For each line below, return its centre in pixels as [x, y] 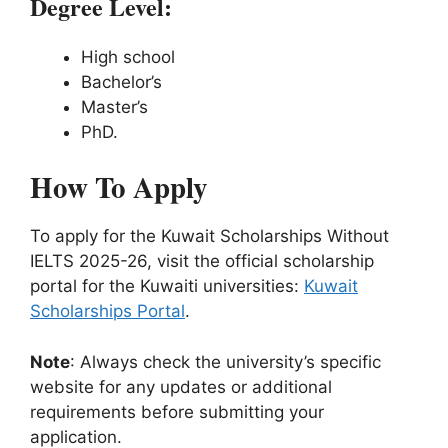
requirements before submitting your [177, 411]
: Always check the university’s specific [225, 361]
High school [128, 56]
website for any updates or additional [181, 386]
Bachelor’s [121, 81]
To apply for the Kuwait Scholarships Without [209, 236]
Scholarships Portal [107, 311]
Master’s [114, 106]
